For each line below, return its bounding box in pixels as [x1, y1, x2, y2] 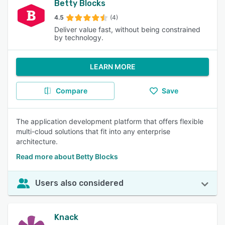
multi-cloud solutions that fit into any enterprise [16, 127, 170, 136]
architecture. [16, 137, 58, 146]
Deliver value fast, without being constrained [54, 25, 200, 34]
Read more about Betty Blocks [16, 152, 118, 161]
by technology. [54, 33, 103, 42]
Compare [55, 86, 87, 95]
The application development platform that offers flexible [16, 117, 203, 126]
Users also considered [35, 178, 124, 188]
